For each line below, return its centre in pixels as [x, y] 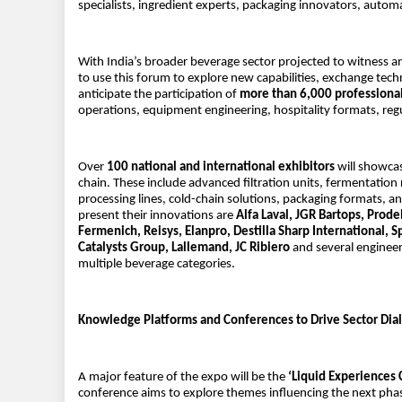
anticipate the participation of [159, 94]
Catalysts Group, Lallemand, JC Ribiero [184, 248]
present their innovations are [157, 215]
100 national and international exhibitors [221, 167]
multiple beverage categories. [157, 264]
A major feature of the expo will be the [183, 377]
